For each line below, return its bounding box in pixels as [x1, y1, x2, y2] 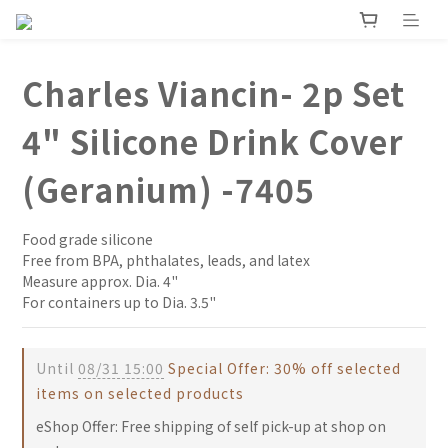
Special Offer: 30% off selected [164, 358, 401, 379]
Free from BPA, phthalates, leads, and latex [22, 250, 310, 271]
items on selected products [36, 383, 244, 404]
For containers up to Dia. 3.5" [22, 292, 216, 313]
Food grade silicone [22, 229, 153, 250]
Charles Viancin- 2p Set [22, 70, 405, 117]
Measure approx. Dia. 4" [22, 271, 181, 292]
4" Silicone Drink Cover [22, 118, 404, 165]
